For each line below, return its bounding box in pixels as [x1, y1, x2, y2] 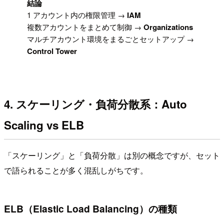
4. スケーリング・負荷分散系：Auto [4, 95, 187, 112]
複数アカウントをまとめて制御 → [27, 21, 144, 32]
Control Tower [27, 45, 77, 57]
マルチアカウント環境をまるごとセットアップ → [27, 33, 194, 44]
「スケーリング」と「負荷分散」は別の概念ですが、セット [4, 149, 220, 161]
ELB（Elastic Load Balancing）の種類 [4, 201, 177, 216]
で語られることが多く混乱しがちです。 [4, 164, 148, 176]
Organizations [143, 21, 193, 33]
